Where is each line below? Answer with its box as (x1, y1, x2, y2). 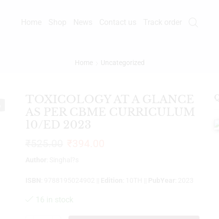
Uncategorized (100, 58, 145, 66)
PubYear (148, 176, 175, 184)
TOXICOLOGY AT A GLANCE (25, 92, 194, 106)
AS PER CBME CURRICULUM (25, 105, 195, 119)
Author (25, 155, 46, 164)
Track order (143, 18, 182, 27)
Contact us (99, 18, 136, 27)
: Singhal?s (46, 155, 79, 164)
